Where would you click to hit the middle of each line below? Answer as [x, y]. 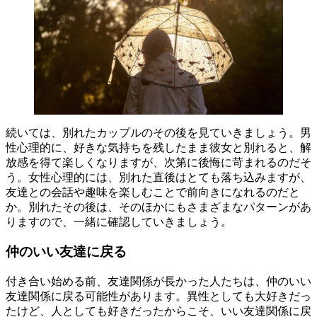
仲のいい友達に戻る [66, 252]
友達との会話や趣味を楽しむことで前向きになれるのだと [153, 192]
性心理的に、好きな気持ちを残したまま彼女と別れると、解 [158, 147]
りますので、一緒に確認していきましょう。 [119, 221]
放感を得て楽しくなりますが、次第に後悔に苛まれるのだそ [158, 162]
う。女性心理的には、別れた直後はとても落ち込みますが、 [158, 177]
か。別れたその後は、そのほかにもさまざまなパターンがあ [158, 207]
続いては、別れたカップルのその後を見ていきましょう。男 [158, 132]
